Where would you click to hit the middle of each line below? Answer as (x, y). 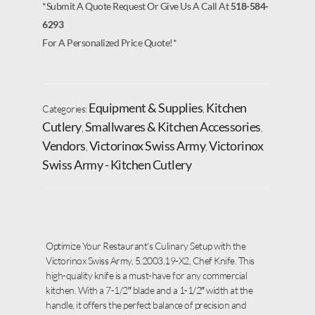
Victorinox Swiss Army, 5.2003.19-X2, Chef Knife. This (150, 261)
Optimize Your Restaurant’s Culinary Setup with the (146, 246)
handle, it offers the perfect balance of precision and (146, 305)
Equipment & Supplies (146, 108)
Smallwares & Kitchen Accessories (173, 127)
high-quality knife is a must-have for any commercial (146, 276)
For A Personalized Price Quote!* (109, 43)
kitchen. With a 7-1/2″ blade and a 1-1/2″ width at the (149, 290)
